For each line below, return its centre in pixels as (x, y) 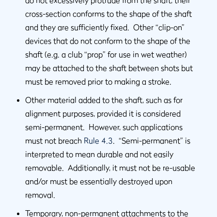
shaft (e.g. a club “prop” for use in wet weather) (106, 54)
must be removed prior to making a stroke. (98, 81)
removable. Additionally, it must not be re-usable (110, 168)
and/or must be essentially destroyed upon (99, 181)
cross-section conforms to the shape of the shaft (108, 14)
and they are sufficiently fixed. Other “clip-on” (105, 27)
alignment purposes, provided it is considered (103, 113)
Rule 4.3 (98, 140)
